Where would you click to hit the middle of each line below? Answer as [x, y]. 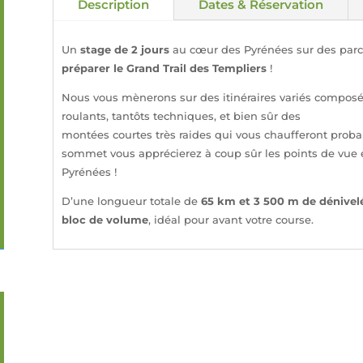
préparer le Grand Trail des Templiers [164, 68]
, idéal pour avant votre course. [231, 219]
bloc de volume [105, 219]
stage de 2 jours [124, 49]
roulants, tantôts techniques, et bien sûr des [181, 115]
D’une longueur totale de [129, 201]
